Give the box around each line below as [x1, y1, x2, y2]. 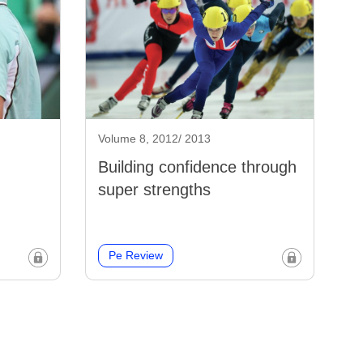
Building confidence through [97, 158, 297, 177]
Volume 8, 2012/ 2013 [97, 132, 211, 146]
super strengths [97, 181, 211, 199]
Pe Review [108, 249, 163, 263]
